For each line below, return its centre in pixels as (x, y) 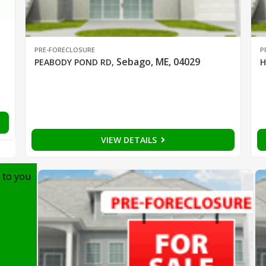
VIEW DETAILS (130, 140)
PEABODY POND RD (73, 62)
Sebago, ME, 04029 (158, 62)
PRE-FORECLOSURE (64, 50)
